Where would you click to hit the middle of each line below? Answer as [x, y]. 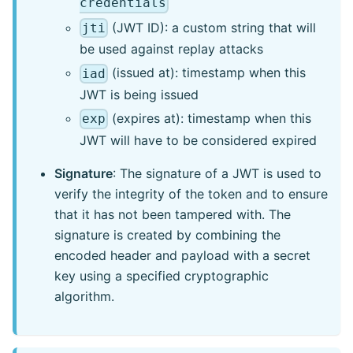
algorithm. [84, 296]
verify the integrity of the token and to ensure [191, 193]
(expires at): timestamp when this [210, 118]
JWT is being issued [139, 94]
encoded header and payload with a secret [182, 255]
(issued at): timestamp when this [207, 73]
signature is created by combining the [167, 234]
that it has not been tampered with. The [173, 214]
